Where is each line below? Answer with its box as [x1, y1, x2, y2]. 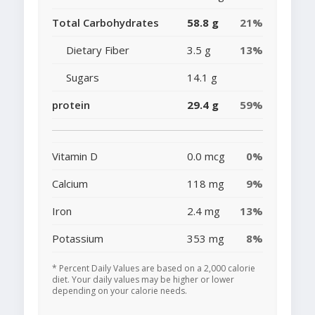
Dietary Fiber [66, 43, 129, 58]
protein [52, 98, 90, 112]
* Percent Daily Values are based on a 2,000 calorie [52, 262, 255, 275]
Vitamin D [52, 149, 98, 164]
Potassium [52, 231, 103, 246]
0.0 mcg [187, 149, 225, 164]
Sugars [66, 70, 99, 85]
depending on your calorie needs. [52, 285, 187, 297]
